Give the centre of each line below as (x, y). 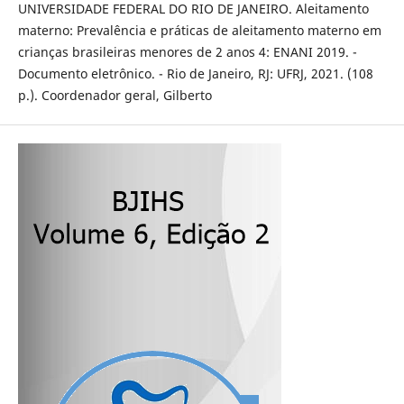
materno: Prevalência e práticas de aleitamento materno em (199, 31)
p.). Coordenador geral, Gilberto (115, 96)
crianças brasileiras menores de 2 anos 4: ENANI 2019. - (187, 52)
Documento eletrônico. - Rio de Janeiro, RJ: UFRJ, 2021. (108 (195, 74)
